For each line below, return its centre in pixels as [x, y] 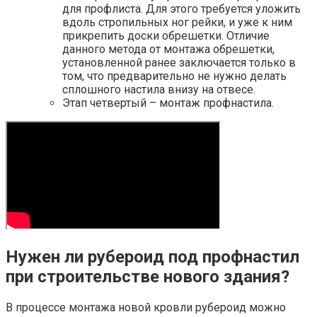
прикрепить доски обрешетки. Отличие [166, 35]
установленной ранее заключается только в [179, 62]
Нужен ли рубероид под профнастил [152, 257]
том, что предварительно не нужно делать [174, 76]
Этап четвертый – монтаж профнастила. [168, 103]
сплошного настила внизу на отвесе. [159, 89]
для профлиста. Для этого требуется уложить [181, 8]
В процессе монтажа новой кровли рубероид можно [146, 307]
